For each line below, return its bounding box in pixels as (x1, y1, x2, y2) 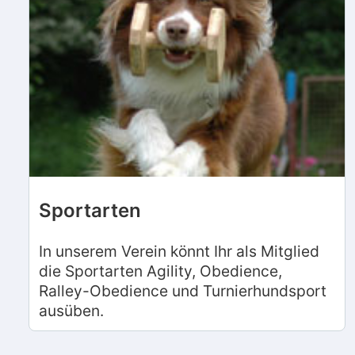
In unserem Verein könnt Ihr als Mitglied (39, 241, 319, 261)
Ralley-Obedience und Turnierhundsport (39, 281, 326, 300)
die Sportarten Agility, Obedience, (39, 261, 282, 281)
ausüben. (39, 300, 104, 320)
